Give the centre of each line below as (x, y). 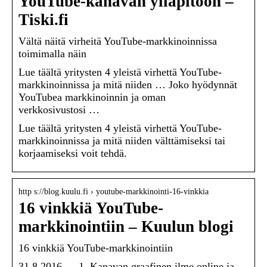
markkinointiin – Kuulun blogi (126, 227)
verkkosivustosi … (59, 110)
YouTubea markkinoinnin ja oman (92, 97)
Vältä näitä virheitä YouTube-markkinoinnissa (118, 41)
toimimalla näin (52, 54)
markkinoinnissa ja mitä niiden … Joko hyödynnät (128, 85)
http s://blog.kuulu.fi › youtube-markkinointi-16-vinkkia (114, 192)
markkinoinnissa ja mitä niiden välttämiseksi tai (122, 141)
